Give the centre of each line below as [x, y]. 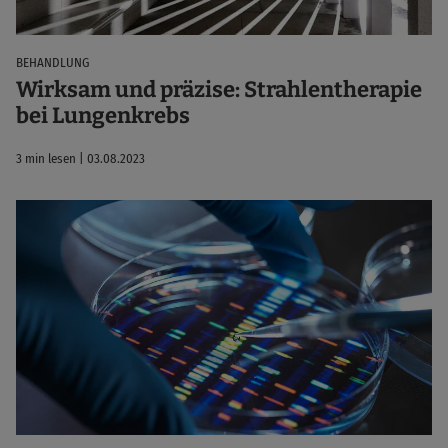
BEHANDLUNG [52, 62]
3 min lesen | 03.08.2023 [80, 159]
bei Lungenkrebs [103, 116]
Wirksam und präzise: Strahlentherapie [219, 90]
